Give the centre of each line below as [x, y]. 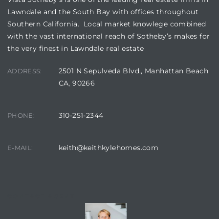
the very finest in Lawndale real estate [76, 48]
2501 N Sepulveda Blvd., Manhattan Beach [133, 71]
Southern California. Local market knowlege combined [107, 24]
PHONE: [21, 115]
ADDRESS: [25, 71]
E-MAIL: [20, 147]
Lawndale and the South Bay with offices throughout [103, 11]
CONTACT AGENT [41, 196]
